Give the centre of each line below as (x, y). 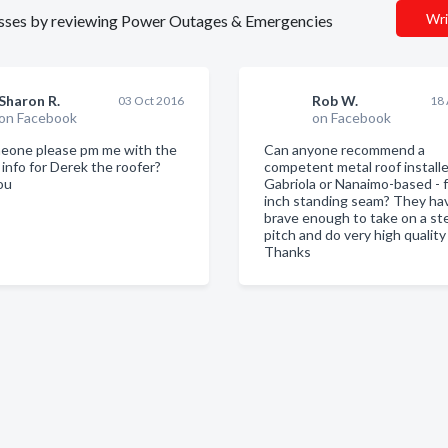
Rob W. (334, 100)
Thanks (287, 251)
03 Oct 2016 (150, 100)
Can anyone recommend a (344, 149)
